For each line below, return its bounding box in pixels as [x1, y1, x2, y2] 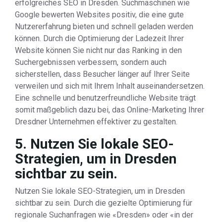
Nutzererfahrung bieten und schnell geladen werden [15, 22, 193, 31]
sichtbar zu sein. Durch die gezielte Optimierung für [15, 198, 192, 208]
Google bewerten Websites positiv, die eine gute [15, 10, 184, 19]
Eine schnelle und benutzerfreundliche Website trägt [15, 93, 196, 103]
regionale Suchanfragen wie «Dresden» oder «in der [15, 210, 193, 220]
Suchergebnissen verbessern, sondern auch [15, 57, 166, 67]
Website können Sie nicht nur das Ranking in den [15, 46, 182, 55]
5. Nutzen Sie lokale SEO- [15, 136, 174, 152]
